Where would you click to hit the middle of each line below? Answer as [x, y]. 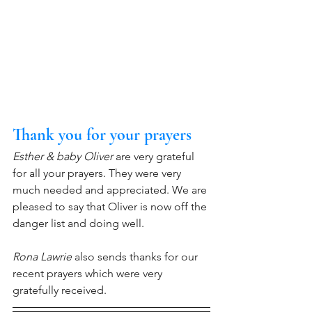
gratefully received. [64, 290]
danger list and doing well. [78, 223]
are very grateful [155, 156]
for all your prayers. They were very [98, 173]
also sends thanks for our [136, 256]
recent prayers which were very [89, 273]
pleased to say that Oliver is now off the [111, 206]
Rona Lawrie [42, 256]
